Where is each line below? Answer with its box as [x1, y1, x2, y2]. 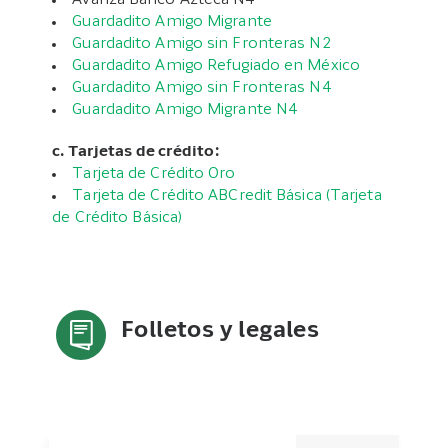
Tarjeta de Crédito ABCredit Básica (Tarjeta [72, 189, 382, 204]
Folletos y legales [121, 321, 320, 343]
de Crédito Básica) [52, 211, 183, 226]
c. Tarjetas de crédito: [52, 145, 219, 160]
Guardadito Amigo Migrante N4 [72, 103, 298, 118]
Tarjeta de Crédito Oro [72, 167, 236, 182]
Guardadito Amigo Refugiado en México [72, 59, 360, 74]
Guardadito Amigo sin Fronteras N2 [72, 37, 331, 52]
